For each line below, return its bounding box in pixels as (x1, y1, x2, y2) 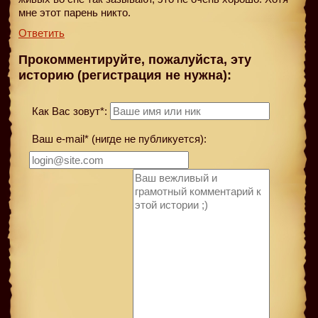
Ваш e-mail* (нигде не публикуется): (29, 132, 207, 145)
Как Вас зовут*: (29, 104, 107, 117)
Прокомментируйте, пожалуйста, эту (18, 53, 251, 67)
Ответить (18, 26, 65, 39)
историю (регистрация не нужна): (18, 68, 231, 83)
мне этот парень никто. (18, 6, 131, 18)
